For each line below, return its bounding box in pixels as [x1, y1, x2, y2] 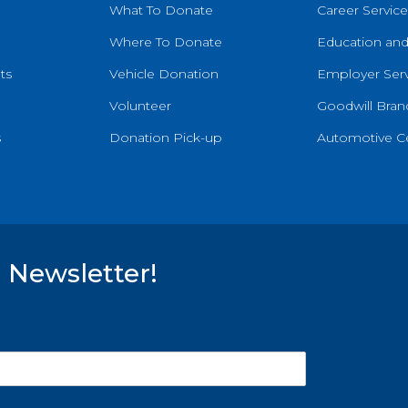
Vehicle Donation [109, 66, 219, 83]
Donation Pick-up [109, 129, 222, 147]
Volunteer [109, 97, 171, 115]
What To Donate [109, 2, 213, 19]
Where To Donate [109, 34, 222, 51]
